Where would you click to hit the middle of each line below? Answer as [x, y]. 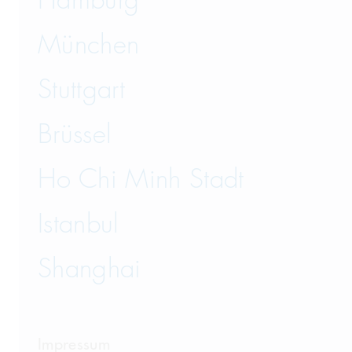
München [89, 45]
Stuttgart [82, 90]
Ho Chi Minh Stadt [141, 180]
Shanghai [90, 269]
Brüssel [75, 135]
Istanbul [79, 224]
